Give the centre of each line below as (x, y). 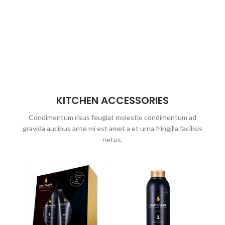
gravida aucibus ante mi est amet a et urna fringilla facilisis (113, 128)
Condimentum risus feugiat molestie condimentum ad (113, 117)
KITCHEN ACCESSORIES (113, 100)
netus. (113, 139)
